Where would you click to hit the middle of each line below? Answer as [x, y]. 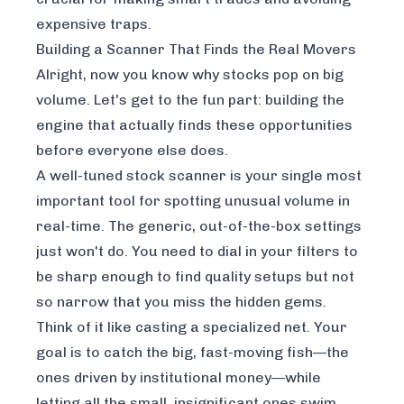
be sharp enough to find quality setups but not [195, 277]
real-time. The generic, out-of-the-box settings [199, 226]
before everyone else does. [132, 151]
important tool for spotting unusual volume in [193, 201]
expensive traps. [94, 24]
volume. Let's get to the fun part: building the [190, 100]
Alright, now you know [114, 75]
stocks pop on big [281, 75]
